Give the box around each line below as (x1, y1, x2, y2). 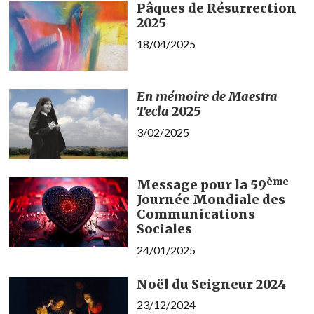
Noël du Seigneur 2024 (136, 275, 286, 292)
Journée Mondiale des (136, 191, 285, 208)
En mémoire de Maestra (136, 88, 278, 105)
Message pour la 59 (136, 177, 266, 193)
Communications (136, 206, 255, 223)
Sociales (136, 221, 192, 238)
